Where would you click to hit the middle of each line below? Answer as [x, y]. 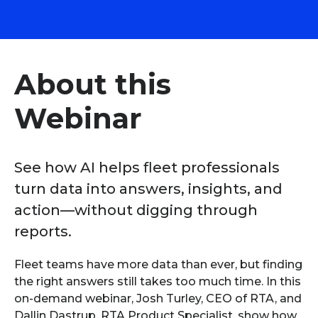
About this [93, 84]
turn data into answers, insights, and [148, 188]
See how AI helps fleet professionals [147, 167]
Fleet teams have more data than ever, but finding [158, 264]
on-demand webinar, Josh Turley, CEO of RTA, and [158, 298]
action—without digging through [136, 210]
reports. [43, 231]
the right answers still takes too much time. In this [158, 281]
